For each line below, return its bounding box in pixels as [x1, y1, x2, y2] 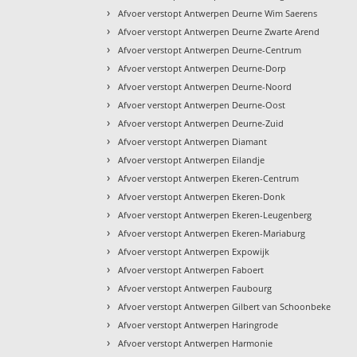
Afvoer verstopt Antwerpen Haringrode [118, 318, 279, 331]
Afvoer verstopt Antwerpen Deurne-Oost [118, 98, 286, 111]
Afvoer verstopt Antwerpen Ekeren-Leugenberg [118, 208, 312, 221]
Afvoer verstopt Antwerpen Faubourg [118, 281, 273, 294]
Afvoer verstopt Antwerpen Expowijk [118, 245, 270, 257]
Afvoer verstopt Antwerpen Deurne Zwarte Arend [118, 25, 320, 37]
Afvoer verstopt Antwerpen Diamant [118, 135, 268, 147]
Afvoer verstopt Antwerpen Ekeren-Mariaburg [118, 226, 306, 239]
